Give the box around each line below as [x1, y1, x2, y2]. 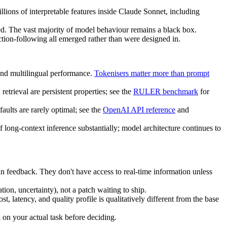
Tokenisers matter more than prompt [94, 68, 209, 78]
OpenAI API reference [103, 105, 175, 114]
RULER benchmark [133, 87, 198, 96]
